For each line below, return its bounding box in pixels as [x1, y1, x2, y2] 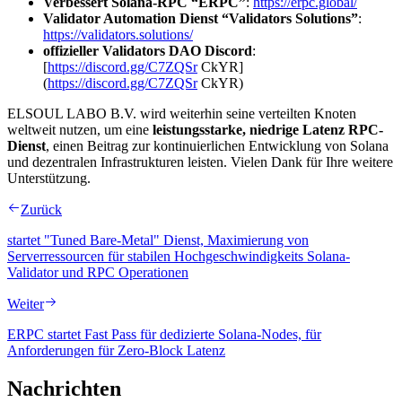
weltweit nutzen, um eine [7, 121, 153, 137]
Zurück [21, 201, 62, 217]
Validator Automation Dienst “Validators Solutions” [43, 10, 358, 26]
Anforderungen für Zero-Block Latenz [7, 342, 225, 358]
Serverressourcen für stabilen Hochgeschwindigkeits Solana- [7, 248, 350, 264]
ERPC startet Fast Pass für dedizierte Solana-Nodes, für [7, 326, 321, 342]
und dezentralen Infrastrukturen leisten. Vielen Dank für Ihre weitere [7, 153, 393, 170]
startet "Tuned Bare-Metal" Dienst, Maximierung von [7, 232, 309, 248]
